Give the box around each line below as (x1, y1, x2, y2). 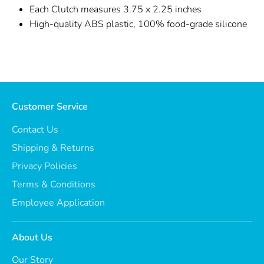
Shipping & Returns (12, 141, 94, 154)
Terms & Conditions (12, 177, 95, 191)
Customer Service (12, 100, 88, 113)
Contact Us (12, 123, 58, 136)
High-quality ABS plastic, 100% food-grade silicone (29, 17, 247, 31)
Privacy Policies (12, 159, 77, 173)
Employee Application (12, 196, 105, 209)
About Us (12, 230, 52, 244)
